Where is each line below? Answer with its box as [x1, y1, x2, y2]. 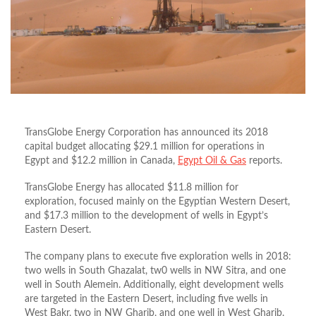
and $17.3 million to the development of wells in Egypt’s [25, 210, 268, 221]
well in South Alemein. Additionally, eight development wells [25, 279, 284, 290]
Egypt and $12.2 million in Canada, [25, 155, 178, 166]
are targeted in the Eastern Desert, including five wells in [25, 293, 268, 304]
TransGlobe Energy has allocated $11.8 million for [25, 182, 238, 193]
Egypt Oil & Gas [178, 155, 246, 166]
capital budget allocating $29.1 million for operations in [25, 141, 265, 152]
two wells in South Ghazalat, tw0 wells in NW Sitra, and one [25, 265, 286, 276]
